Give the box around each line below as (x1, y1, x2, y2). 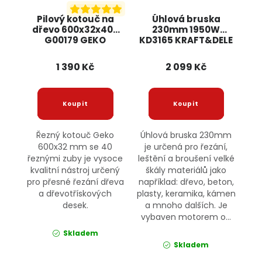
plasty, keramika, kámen (136, 188, 236, 200)
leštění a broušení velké (137, 153, 235, 165)
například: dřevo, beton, (138, 176, 234, 188)
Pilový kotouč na (36, 13, 114, 26)
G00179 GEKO (44, 34, 106, 47)
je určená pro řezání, (144, 141, 228, 153)
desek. (62, 199, 88, 212)
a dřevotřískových (39, 188, 112, 200)
